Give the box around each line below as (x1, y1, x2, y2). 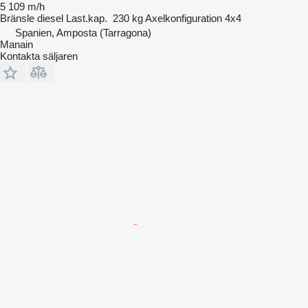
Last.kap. (66, 12, 107, 24)
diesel (37, 12, 63, 24)
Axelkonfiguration (145, 12, 222, 24)
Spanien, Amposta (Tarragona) (15, 26, 151, 38)
